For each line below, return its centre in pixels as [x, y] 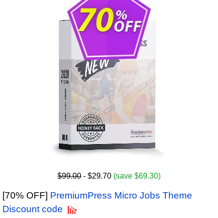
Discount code [33, 209]
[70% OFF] [26, 196]
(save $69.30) [137, 176]
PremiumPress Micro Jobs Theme [121, 196]
